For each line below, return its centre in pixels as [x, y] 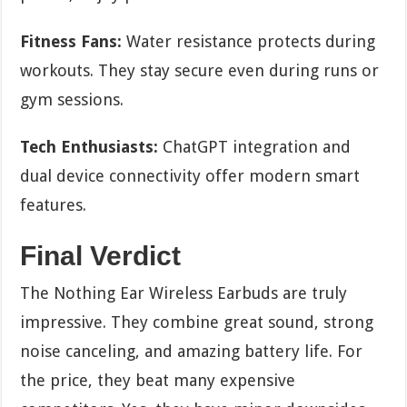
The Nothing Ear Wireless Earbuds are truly [184, 293]
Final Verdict [101, 255]
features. [54, 204]
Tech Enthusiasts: [89, 146]
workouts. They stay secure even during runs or [200, 70]
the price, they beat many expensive [158, 380]
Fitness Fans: [71, 41]
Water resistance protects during [249, 41]
